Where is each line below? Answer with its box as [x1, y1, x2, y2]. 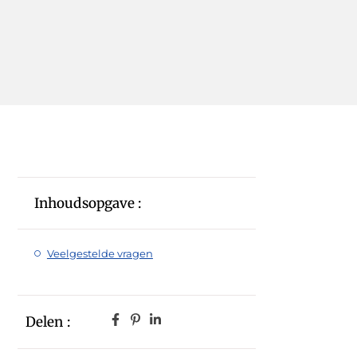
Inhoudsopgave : [33, 194, 142, 212]
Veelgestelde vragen [46, 246, 153, 260]
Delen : [25, 313, 70, 331]
